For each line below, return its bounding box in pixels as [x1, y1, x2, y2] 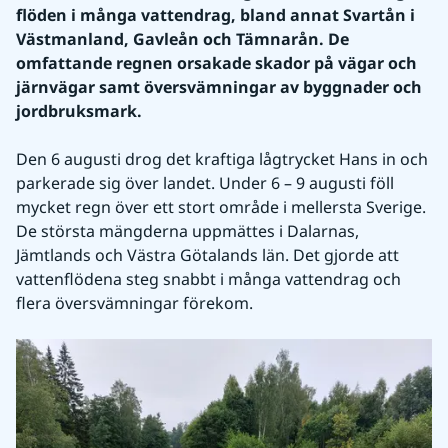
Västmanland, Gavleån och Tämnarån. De [16, 28, 349, 50]
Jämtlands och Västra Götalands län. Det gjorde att [16, 244, 399, 266]
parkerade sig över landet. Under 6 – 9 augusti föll [16, 172, 394, 194]
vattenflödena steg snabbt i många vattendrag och [16, 268, 401, 290]
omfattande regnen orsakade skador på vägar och [16, 52, 417, 74]
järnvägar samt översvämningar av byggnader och [16, 76, 422, 98]
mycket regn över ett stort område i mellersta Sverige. [16, 196, 426, 218]
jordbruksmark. [16, 100, 146, 122]
